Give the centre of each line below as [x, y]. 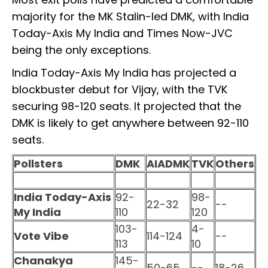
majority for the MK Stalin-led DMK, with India [130, 17]
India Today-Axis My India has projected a [124, 73]
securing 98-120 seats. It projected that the [127, 106]
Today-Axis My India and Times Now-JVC [122, 33]
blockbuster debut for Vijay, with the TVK [120, 90]
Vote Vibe [41, 236]
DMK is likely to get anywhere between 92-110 [130, 123]
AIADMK [168, 164]
